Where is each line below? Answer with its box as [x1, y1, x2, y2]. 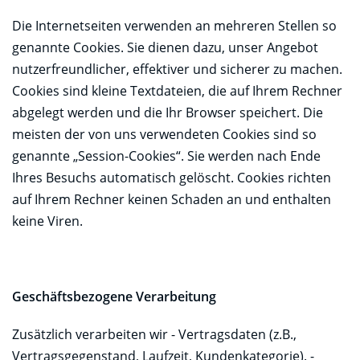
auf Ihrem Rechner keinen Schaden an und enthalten [12, 190, 331, 208]
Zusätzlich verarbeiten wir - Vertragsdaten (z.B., [12, 325, 297, 343]
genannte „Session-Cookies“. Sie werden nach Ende [12, 146, 321, 165]
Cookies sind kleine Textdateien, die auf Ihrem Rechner [12, 81, 342, 100]
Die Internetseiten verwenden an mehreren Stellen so [12, 16, 337, 35]
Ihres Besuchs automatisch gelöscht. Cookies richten [12, 168, 331, 186]
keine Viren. [12, 211, 83, 230]
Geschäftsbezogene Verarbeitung [12, 287, 216, 305]
